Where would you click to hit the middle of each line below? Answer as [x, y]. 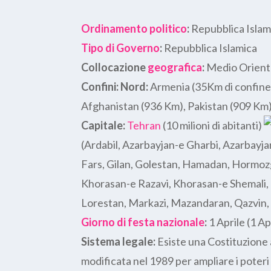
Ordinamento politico [134, 28]
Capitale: [103, 125]
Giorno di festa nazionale [143, 222]
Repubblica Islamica [210, 47]
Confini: [100, 86]
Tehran [144, 125]
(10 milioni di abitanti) [213, 125]
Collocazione [115, 67]
